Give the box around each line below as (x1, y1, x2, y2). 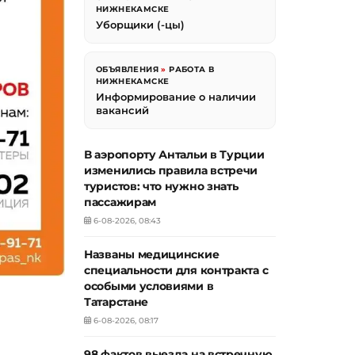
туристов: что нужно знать (84, 179, 239, 194)
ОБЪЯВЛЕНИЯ (96, 64, 159, 75)
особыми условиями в (84, 279, 214, 294)
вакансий (96, 104, 149, 117)
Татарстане (84, 295, 148, 310)
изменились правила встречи (84, 163, 258, 178)
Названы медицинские (84, 247, 219, 262)
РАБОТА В (169, 64, 215, 75)
